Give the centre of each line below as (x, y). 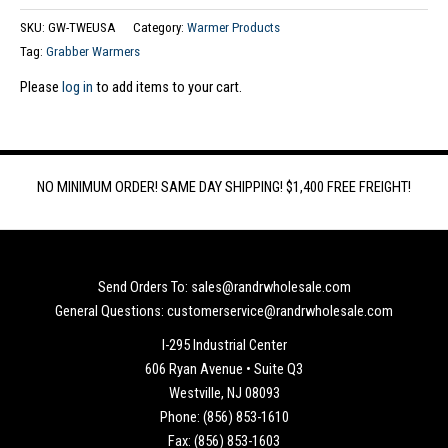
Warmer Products (233, 28)
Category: (160, 28)
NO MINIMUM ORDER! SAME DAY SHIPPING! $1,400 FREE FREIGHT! (224, 186)
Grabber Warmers (93, 52)
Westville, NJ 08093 (224, 392)
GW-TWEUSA (81, 28)
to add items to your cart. (167, 86)
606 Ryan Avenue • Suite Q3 (224, 368)
